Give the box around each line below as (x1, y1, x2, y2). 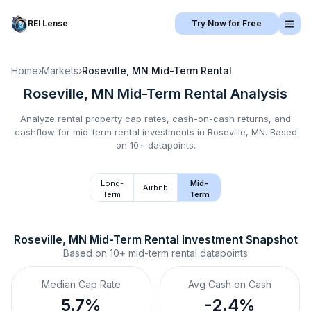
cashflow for (14, 126, 73, 137)
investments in (139, 126, 208, 137)
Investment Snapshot (178, 233, 298, 246)
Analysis (227, 85, 287, 102)
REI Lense (28, 18, 68, 28)
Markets (42, 65, 78, 76)
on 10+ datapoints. (115, 140, 196, 151)
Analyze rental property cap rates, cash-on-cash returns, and (20, 113, 291, 124)
